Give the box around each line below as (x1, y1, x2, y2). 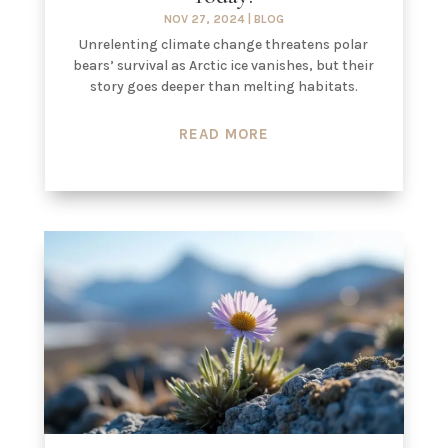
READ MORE (178, 125, 269, 144)
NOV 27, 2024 (163, 12, 245, 27)
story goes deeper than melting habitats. (89, 78, 358, 96)
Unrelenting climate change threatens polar (79, 36, 369, 54)
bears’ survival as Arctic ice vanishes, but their (73, 57, 375, 75)
